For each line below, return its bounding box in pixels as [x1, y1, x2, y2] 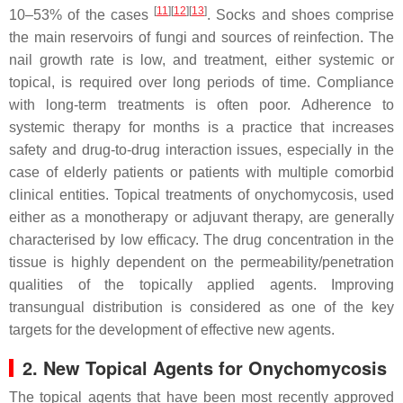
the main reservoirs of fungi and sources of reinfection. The [9, 30, 394, 45]
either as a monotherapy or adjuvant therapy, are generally [9, 210, 394, 225]
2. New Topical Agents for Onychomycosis [22, 354, 387, 381]
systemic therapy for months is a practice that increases [9, 120, 394, 135]
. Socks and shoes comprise [207, 7, 394, 22]
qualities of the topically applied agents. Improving [9, 277, 394, 292]
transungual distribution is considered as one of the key [9, 300, 394, 315]
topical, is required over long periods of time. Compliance [9, 75, 394, 90]
